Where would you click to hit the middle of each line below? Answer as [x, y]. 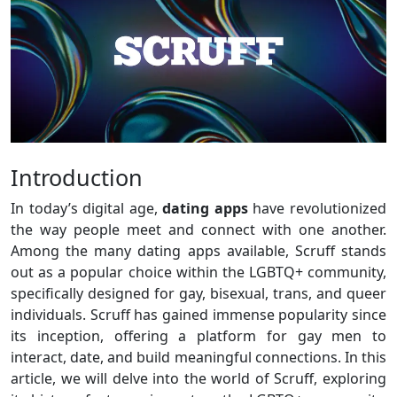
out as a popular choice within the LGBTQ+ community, [198, 272]
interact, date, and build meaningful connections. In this [198, 358]
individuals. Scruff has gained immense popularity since [198, 315]
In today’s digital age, [87, 209]
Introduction [77, 178]
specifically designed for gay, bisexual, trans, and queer [198, 294]
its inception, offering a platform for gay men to [198, 336]
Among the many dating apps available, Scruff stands [198, 251]
